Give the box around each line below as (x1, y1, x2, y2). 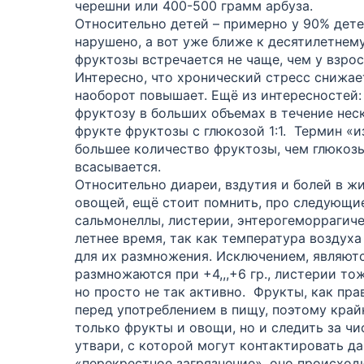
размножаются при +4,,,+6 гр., (75, 265, 275, 282)
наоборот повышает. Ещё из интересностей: (75, 86, 362, 103)
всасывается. (75, 158, 161, 175)
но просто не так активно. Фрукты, (75, 283, 311, 300)
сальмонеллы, (75, 211, 164, 228)
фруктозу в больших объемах (75, 104, 270, 121)
